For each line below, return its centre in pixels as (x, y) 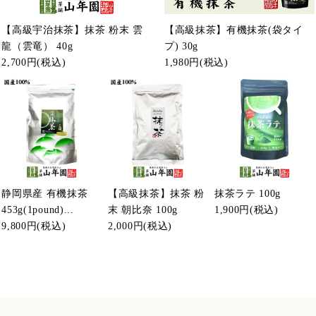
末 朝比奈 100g (143, 210)
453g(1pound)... (38, 210)
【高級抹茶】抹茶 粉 (157, 194)
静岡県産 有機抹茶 (45, 194)
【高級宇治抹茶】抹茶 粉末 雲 (72, 30)
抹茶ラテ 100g (248, 194)
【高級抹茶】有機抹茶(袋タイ (233, 30)
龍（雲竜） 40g (37, 47)
